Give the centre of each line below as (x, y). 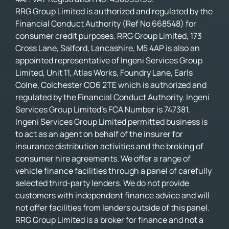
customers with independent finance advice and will (112, 196)
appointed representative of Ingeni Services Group (109, 61)
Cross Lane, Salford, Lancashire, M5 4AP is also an (108, 48)
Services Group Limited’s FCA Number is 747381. (103, 110)
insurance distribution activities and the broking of (109, 146)
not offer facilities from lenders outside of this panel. (112, 208)
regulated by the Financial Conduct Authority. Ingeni (112, 97)
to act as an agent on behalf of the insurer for (99, 134)
